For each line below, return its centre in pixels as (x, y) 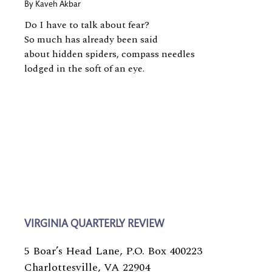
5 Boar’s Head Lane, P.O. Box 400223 (113, 251)
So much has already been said (92, 39)
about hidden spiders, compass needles (110, 54)
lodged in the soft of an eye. (86, 69)
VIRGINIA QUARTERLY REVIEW (94, 225)
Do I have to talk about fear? (88, 25)
